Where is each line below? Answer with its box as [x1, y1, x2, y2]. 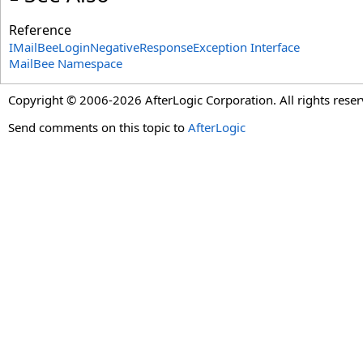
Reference [9, 21, 71, 39]
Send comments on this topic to [8, 119, 188, 135]
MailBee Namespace [9, 55, 122, 71]
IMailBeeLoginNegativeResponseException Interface [9, 39, 300, 55]
